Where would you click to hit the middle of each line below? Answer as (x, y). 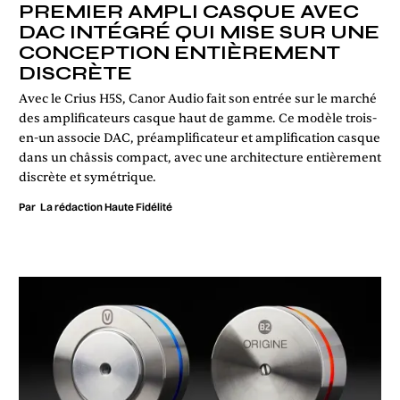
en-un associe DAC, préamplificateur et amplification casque (200, 137)
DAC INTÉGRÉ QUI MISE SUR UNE (199, 32)
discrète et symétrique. (87, 177)
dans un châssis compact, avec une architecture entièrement (200, 157)
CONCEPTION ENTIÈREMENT (179, 53)
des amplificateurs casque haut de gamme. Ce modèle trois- (198, 118)
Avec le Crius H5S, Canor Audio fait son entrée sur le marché (198, 98)
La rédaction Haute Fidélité (106, 206)
